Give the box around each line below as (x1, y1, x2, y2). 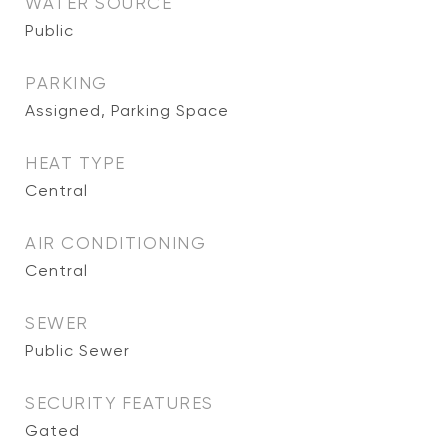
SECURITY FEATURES (25, 393, 214, 413)
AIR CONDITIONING (25, 233, 206, 253)
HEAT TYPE (25, 153, 126, 173)
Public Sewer (25, 341, 130, 360)
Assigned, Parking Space (25, 101, 229, 120)
